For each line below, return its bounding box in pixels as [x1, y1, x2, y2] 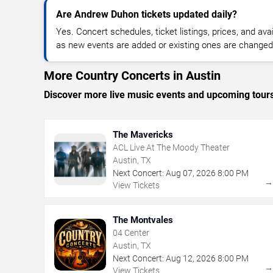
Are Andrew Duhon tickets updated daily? [56, 8, 237, 20]
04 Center [113, 227, 149, 238]
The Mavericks [113, 129, 173, 140]
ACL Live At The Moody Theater [113, 142, 230, 152]
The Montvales [113, 214, 173, 225]
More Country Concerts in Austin [44, 68, 221, 83]
